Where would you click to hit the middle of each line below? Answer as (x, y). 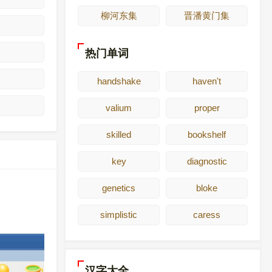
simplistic (119, 214)
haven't (207, 81)
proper (207, 107)
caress (207, 214)
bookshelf (207, 134)
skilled (119, 134)
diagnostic (207, 161)
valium (119, 107)
